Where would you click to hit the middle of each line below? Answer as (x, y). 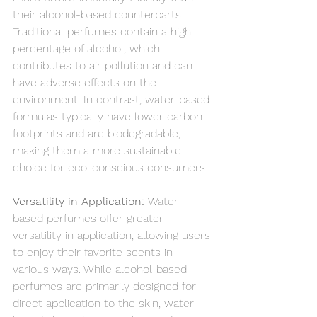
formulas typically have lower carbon (109, 116)
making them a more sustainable (99, 150)
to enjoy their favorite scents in (94, 252)
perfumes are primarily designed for (106, 286)
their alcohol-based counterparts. (100, 15)
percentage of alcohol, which (88, 48)
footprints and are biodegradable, (98, 133)
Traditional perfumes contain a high (104, 31)
